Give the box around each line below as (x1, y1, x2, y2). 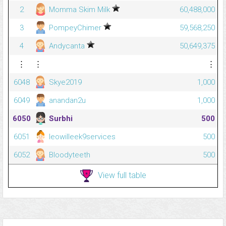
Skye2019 (47, 78, 82, 87)
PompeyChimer (47, 23, 103, 33)
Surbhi (47, 114, 73, 124)
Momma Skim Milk (47, 5, 112, 15)
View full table (97, 170, 146, 180)
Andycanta (47, 41, 87, 51)
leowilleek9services (47, 132, 116, 142)
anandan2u (47, 96, 86, 105)
